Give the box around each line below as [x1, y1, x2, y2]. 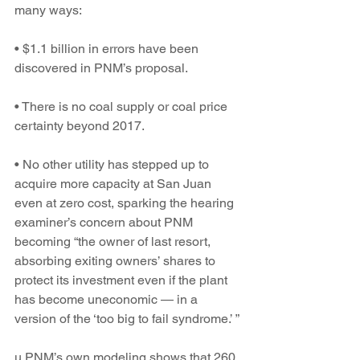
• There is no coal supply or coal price [14, 99, 231, 114]
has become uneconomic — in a [14, 292, 201, 307]
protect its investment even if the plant [14, 272, 231, 288]
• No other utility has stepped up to [14, 157, 212, 172]
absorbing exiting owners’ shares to [14, 253, 219, 268]
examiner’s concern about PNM [14, 215, 196, 230]
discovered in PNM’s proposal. [14, 60, 188, 76]
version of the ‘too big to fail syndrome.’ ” [14, 311, 239, 326]
